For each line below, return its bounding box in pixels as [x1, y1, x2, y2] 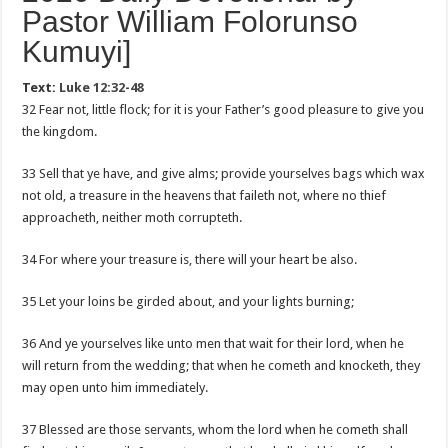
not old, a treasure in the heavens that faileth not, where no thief [22, 188, 387, 203]
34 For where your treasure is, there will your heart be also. [22, 252, 358, 267]
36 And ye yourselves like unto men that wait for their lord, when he [22, 336, 405, 351]
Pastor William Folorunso [22, 5, 359, 38]
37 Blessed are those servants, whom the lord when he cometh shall [22, 422, 409, 437]
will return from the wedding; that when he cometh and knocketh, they [22, 358, 421, 373]
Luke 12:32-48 [59, 80, 145, 95]
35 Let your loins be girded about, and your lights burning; [22, 294, 355, 309]
